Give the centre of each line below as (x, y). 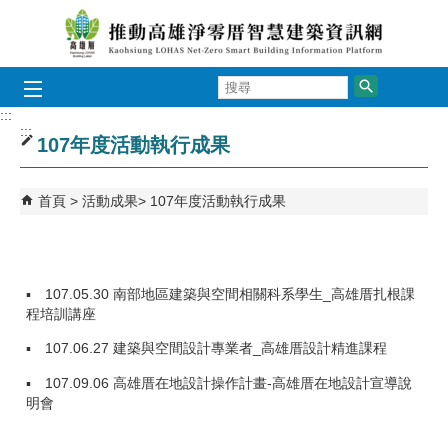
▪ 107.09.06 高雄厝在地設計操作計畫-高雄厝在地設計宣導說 (219, 382)
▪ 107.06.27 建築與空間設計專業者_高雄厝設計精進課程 (206, 348)
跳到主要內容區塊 (66, 19)
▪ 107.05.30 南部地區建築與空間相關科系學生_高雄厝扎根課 (220, 293)
